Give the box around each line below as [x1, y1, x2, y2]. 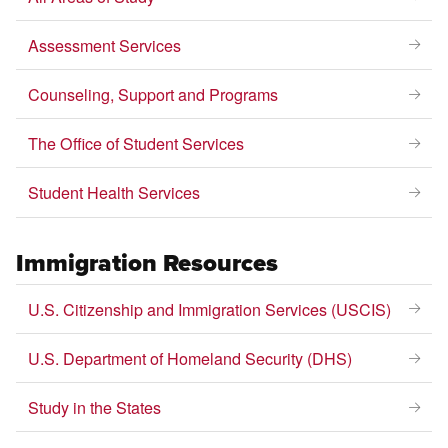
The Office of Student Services [28, 131, 245, 156]
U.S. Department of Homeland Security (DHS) [28, 346, 353, 371]
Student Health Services [28, 180, 201, 205]
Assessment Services [28, 32, 182, 57]
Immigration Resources [16, 244, 279, 281]
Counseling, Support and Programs [28, 82, 279, 107]
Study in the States [28, 395, 162, 420]
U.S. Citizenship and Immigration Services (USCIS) [28, 296, 392, 321]
